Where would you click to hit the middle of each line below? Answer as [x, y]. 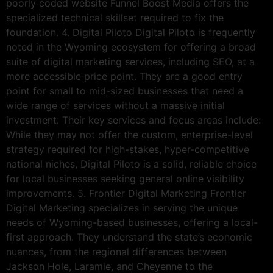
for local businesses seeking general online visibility [125, 178]
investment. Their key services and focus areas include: [133, 120]
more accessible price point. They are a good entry [124, 76]
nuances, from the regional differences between [116, 251]
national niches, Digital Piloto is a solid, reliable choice [131, 164]
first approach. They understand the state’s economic [129, 237]
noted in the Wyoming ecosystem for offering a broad [131, 47]
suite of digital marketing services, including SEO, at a [130, 61]
